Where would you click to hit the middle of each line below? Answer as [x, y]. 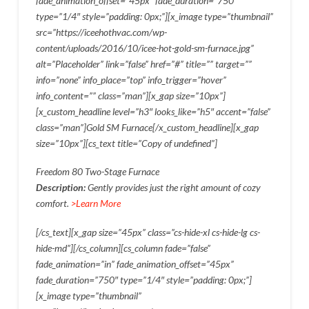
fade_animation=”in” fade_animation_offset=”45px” [134, 263]
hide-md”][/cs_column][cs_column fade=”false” [123, 248]
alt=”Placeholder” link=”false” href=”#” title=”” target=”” [143, 63]
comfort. [53, 203]
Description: [61, 188]
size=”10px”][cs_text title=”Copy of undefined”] [126, 143]
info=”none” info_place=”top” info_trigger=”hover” [131, 79]
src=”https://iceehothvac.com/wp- [101, 32]
